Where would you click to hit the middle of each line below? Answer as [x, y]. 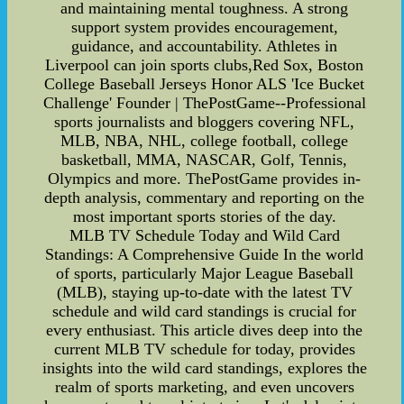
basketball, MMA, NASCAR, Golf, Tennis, [205, 159]
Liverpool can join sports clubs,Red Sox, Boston [205, 64]
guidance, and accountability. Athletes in [205, 46]
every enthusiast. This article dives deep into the [205, 330]
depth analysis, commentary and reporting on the [205, 197]
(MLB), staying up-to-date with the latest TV [204, 292]
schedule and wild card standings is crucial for [205, 311]
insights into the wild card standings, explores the [204, 367]
